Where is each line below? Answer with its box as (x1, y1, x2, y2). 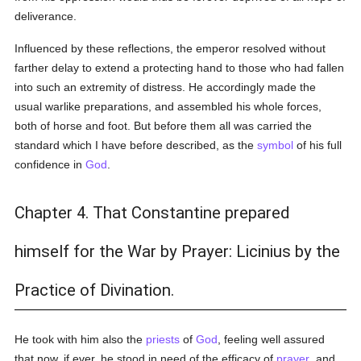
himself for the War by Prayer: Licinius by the (15, 242, 341, 261)
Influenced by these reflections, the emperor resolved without (15, 42, 326, 55)
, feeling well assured (218, 333, 326, 346)
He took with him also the (15, 333, 147, 346)
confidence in (15, 158, 86, 171)
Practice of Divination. (15, 280, 175, 300)
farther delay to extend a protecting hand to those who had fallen (15, 61, 345, 74)
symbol (257, 139, 294, 151)
